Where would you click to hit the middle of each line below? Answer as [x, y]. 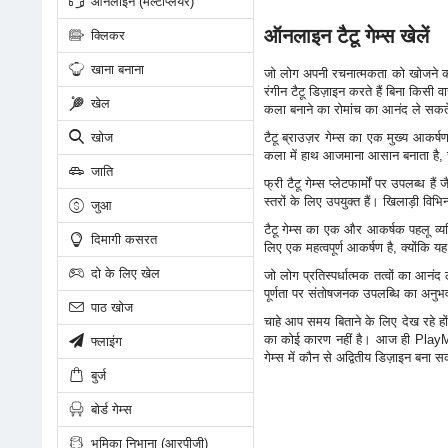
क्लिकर [105, 35]
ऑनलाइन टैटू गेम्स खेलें [346, 36]
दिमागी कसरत [121, 239]
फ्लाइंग [104, 341]
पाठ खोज [109, 307]
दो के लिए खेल [123, 273]
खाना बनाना [115, 69]
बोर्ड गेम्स [109, 409]
